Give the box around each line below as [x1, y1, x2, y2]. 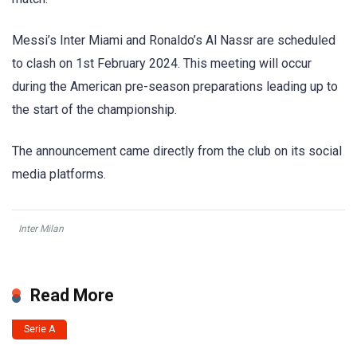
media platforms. [12, 167, 106, 182]
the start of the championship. [12, 102, 177, 118]
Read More [30, 285, 114, 306]
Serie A [24, 324, 55, 335]
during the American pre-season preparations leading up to [12, 79, 338, 95]
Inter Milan [18, 223, 64, 235]
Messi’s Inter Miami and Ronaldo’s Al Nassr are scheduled [12, 33, 335, 49]
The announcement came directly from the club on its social [12, 143, 342, 159]
